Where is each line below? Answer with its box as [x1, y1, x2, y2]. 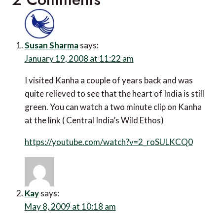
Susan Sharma [24, 39, 78, 50]
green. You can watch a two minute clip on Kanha [24, 101, 202, 112]
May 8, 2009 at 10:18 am [24, 201, 116, 212]
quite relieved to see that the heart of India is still [24, 88, 204, 99]
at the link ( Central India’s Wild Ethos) [24, 114, 164, 125]
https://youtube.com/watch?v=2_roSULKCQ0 [24, 136, 193, 147]
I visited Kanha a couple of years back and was [24, 74, 193, 85]
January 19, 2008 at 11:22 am [24, 53, 134, 64]
